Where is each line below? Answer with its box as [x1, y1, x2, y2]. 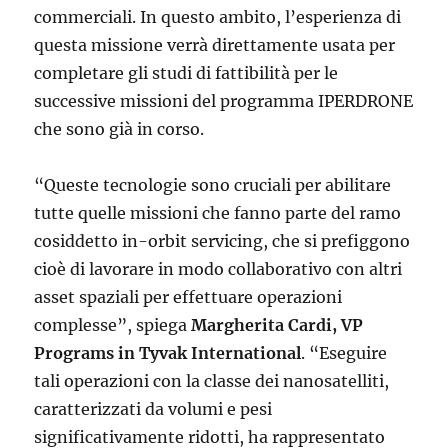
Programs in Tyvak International [34, 343, 302, 364]
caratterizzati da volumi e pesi [34, 399, 273, 420]
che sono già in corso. [34, 119, 205, 140]
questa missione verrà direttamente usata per [34, 35, 396, 56]
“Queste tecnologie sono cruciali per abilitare [34, 175, 392, 196]
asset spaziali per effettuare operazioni [34, 287, 343, 308]
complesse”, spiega [34, 315, 192, 336]
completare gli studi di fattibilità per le [34, 63, 339, 84]
